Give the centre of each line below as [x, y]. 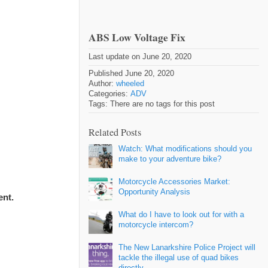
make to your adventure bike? [170, 159]
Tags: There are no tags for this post [152, 104]
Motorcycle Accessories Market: [174, 182]
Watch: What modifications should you [185, 149]
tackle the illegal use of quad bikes [179, 258]
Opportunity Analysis [154, 192]
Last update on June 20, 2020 [140, 57]
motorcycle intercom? [156, 225]
